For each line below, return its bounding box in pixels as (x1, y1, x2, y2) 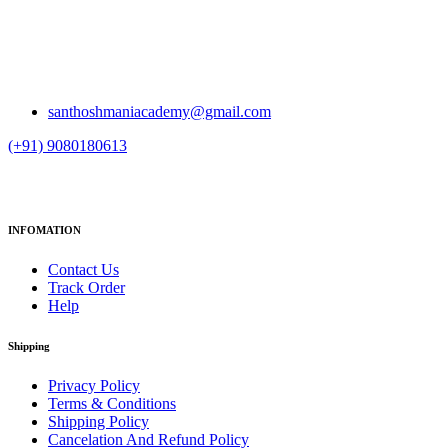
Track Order (48, 279, 125, 297)
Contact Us (48, 261, 119, 279)
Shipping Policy (48, 413, 149, 431)
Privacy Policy (48, 377, 140, 395)
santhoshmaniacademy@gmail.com (48, 102, 271, 120)
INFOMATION (8, 224, 81, 237)
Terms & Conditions (48, 395, 176, 413)
